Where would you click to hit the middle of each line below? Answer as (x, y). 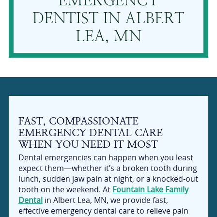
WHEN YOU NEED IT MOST (88, 144)
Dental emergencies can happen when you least (106, 158)
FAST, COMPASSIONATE (78, 121)
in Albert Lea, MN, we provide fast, (105, 200)
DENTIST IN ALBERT (108, 18)
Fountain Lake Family (150, 190)
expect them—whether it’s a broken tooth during (108, 168)
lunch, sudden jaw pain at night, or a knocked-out (108, 179)
